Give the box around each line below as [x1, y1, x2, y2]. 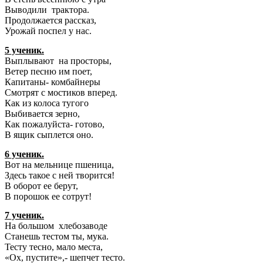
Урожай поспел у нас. [5, 26, 92, 36]
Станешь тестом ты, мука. [5, 231, 109, 242]
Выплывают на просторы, [5, 56, 112, 66]
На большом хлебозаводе [5, 221, 107, 231]
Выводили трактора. [5, 5, 89, 15]
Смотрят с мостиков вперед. [5, 87, 117, 98]
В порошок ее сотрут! [5, 191, 92, 201]
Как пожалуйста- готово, [5, 119, 104, 130]
